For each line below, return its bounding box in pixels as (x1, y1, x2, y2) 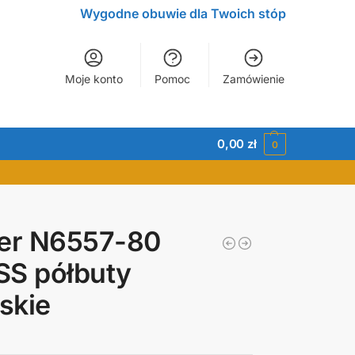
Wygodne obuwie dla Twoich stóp (80, 6, 286, 21)
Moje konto (64, 72, 123, 86)
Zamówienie (222, 72, 284, 86)
